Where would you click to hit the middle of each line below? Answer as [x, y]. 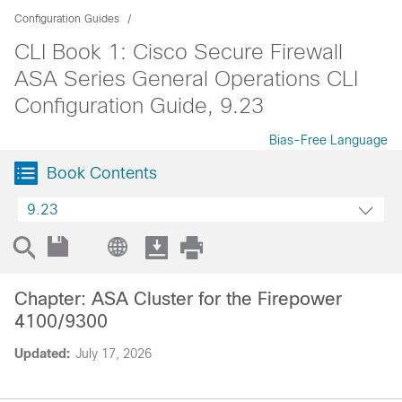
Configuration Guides [67, 19]
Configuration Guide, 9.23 [139, 105]
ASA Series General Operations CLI [186, 79]
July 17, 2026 [114, 354]
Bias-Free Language [328, 140]
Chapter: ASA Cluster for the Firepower [178, 299]
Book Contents [102, 173]
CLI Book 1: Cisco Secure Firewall [179, 52]
